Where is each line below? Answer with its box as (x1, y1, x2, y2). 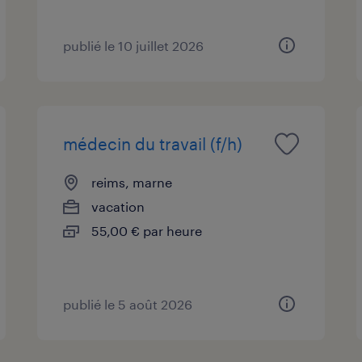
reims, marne (91, 174, 173, 190)
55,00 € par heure (91, 222, 203, 238)
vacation (91, 198, 145, 214)
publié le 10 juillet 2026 (63, 37, 204, 53)
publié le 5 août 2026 (63, 296, 193, 312)
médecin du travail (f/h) (63, 133, 243, 154)
